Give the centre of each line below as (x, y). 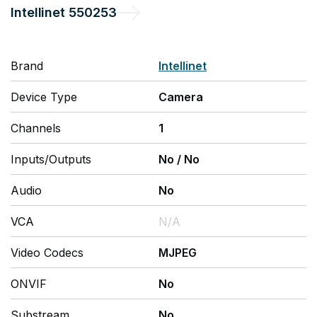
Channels (36, 128)
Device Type (44, 97)
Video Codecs (47, 253)
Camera (181, 97)
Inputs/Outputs (51, 159)
